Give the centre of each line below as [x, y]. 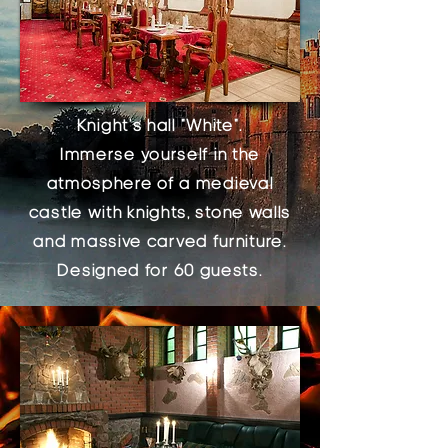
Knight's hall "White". [160, 125]
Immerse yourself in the [160, 154]
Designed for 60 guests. [160, 270]
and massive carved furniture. [160, 241]
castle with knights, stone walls [160, 212]
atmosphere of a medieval [160, 183]
